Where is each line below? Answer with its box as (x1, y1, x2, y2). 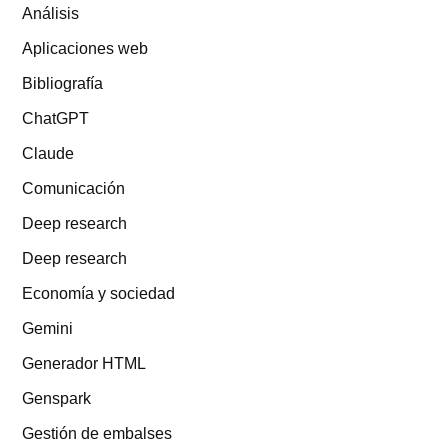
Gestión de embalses (22, 423, 173, 442)
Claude (22, 143, 75, 162)
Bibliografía (22, 73, 104, 92)
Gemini (22, 318, 74, 337)
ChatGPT (22, 108, 90, 127)
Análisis (22, 3, 80, 22)
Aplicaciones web (22, 38, 149, 57)
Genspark (22, 388, 92, 407)
